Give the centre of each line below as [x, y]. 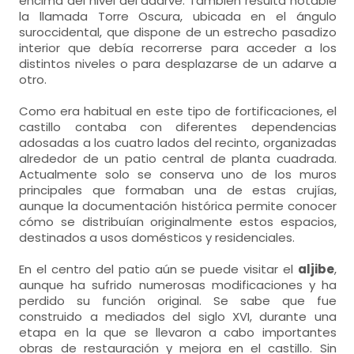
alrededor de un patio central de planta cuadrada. [178, 158]
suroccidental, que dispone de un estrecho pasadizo [178, 32]
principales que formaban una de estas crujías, [178, 190]
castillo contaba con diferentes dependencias [178, 127]
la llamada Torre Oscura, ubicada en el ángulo [178, 16]
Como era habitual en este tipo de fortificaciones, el [178, 111]
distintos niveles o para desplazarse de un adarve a [178, 64]
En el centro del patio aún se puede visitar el [158, 269]
